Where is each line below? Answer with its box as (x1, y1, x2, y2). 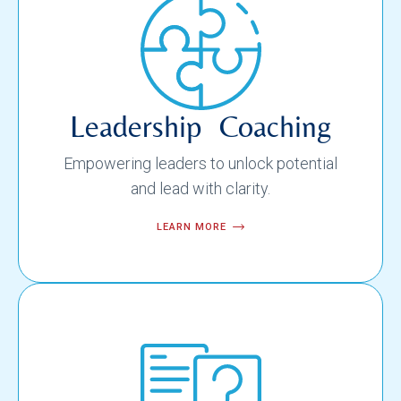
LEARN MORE (157, 221, 226, 234)
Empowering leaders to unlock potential (64, 154, 337, 174)
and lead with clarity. (131, 179, 270, 199)
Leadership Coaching (69, 108, 332, 145)
